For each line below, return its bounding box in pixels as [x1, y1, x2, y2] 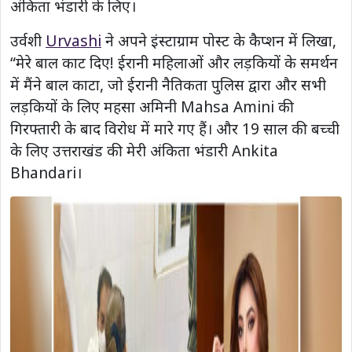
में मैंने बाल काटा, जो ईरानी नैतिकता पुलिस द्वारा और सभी [10, 74, 326, 96]
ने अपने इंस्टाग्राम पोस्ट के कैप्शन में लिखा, [101, 30, 336, 52]
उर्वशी [10, 30, 46, 52]
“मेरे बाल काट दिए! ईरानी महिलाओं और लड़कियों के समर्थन [10, 52, 338, 74]
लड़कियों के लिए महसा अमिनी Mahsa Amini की [10, 96, 294, 118]
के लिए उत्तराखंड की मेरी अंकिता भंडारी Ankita [10, 140, 278, 162]
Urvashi [46, 30, 101, 52]
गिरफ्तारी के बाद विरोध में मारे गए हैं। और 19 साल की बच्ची [10, 118, 339, 140]
